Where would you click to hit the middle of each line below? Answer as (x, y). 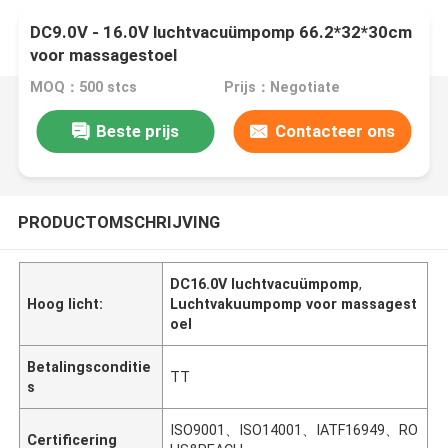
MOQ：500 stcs (84, 87)
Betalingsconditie (89, 366)
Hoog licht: (65, 303)
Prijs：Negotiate (281, 87)
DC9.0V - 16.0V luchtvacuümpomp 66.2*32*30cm (221, 32)
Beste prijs (137, 130)
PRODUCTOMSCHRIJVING (118, 221)
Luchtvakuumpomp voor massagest (294, 303)
